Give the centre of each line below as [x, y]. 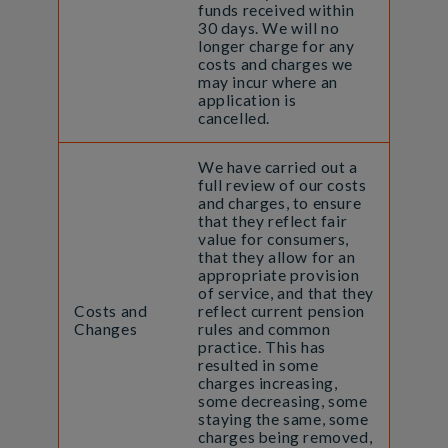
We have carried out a [277, 167]
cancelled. [235, 118]
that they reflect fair [272, 221]
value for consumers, [273, 239]
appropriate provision [278, 275]
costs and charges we [275, 64]
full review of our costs [282, 185]
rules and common [264, 329]
